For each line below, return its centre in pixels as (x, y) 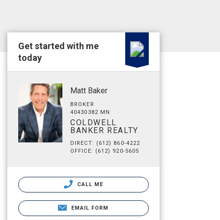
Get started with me (58, 46)
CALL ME (89, 184)
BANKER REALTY (104, 130)
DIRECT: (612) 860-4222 (105, 143)
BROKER (82, 104)
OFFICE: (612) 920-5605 (105, 151)
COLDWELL (94, 123)
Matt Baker (89, 91)
